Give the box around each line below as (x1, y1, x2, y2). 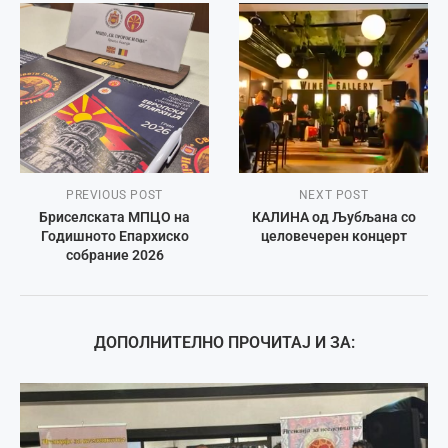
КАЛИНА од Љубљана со (251, 209, 416, 226)
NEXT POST (298, 188, 369, 203)
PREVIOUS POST (66, 188, 163, 203)
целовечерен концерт (260, 228, 407, 245)
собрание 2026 (65, 247, 164, 264)
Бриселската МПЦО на (39, 209, 190, 226)
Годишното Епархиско (40, 228, 189, 245)
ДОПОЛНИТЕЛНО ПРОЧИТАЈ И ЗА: (93, 333, 355, 353)
